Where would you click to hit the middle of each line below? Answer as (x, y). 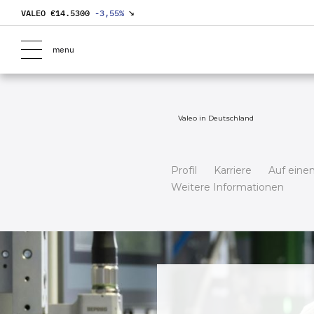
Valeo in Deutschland (216, 118)
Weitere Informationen (227, 187)
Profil (184, 170)
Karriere (233, 170)
